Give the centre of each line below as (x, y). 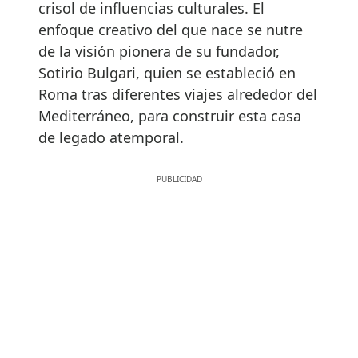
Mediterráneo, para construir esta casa (170, 115)
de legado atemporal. (111, 137)
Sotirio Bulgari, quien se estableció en (167, 72)
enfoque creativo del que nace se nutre (171, 29)
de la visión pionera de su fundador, (159, 51)
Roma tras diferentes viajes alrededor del (178, 94)
